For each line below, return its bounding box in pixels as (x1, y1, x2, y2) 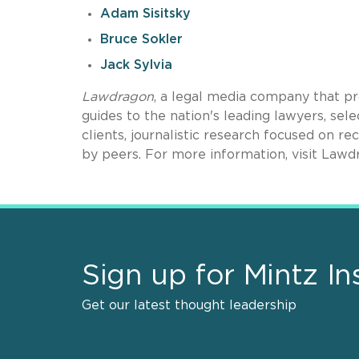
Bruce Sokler (99, 32, 183, 46)
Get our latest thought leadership (82, 298, 296, 312)
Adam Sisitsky (99, 6, 191, 20)
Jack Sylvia (99, 58, 172, 71)
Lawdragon (82, 90, 154, 103)
